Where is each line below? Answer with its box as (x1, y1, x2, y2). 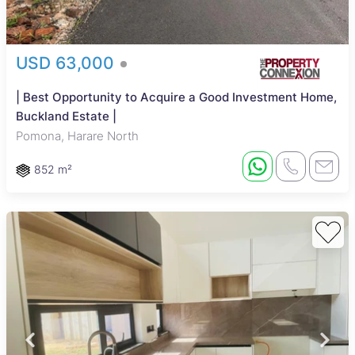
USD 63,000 (16, 53, 119, 73)
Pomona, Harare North (16, 128, 139, 143)
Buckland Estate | (16, 109, 116, 124)
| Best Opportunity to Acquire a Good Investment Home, (16, 90, 337, 105)
